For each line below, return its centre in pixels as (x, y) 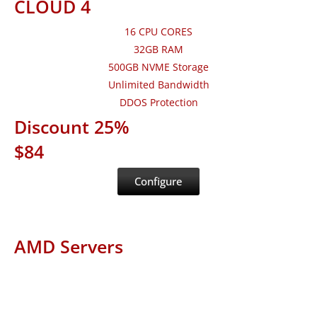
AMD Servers (69, 247)
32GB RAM (158, 50)
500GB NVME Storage (158, 67)
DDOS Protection (158, 103)
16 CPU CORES (158, 32)
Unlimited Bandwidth (158, 85)
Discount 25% (72, 127)
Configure (158, 181)
